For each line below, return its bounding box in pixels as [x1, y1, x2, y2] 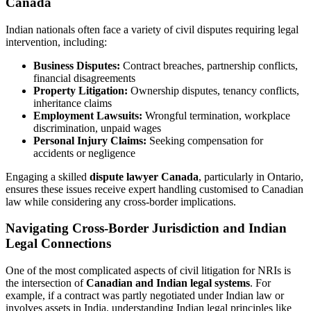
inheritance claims [33, 96, 112, 109]
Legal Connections [6, 236, 111, 251]
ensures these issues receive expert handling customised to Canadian [6, 183, 303, 195]
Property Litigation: [33, 84, 128, 96]
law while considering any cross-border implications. [6, 195, 236, 208]
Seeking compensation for [146, 134, 263, 146]
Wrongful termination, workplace [142, 109, 290, 121]
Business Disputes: [33, 59, 120, 72]
